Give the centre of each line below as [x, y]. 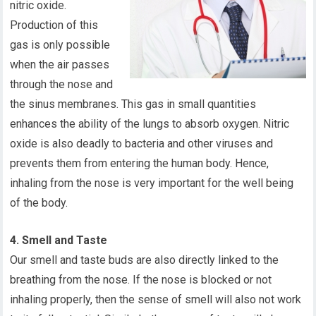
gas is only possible [60, 45]
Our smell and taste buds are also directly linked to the [145, 260]
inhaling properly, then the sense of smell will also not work [156, 299]
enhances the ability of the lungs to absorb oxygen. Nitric [150, 124]
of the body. [39, 203]
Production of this [54, 25]
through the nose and [62, 84]
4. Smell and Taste [59, 240]
